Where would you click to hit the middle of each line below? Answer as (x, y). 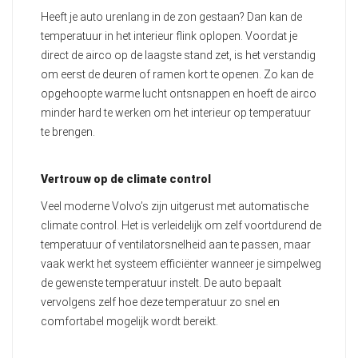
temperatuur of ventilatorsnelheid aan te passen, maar (176, 245)
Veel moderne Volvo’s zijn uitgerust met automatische (175, 207)
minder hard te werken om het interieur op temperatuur (176, 113)
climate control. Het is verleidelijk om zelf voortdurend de (181, 226)
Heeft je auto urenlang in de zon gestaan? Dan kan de (171, 17)
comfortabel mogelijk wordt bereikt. (129, 322)
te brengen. (68, 132)
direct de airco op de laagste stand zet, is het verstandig (178, 56)
